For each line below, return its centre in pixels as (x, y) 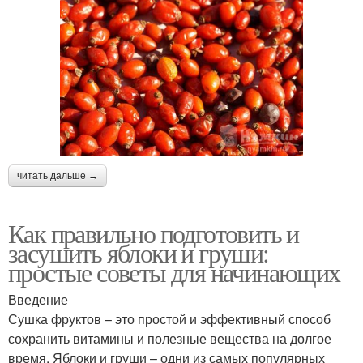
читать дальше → (58, 175)
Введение (38, 299)
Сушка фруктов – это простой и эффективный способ (169, 318)
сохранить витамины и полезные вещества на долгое (170, 338)
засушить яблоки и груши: (139, 252)
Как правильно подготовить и (154, 233)
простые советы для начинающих (174, 271)
